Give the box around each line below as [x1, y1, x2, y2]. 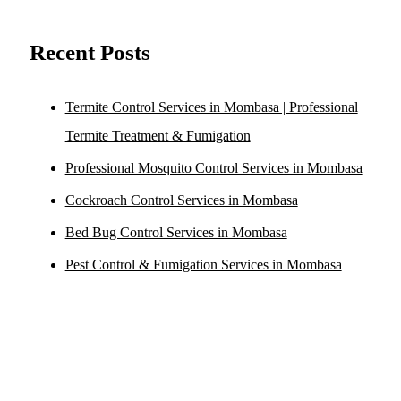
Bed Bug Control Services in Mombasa [64, 224, 287, 240]
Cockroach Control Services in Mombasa [64, 192, 298, 208]
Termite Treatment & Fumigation [64, 127, 251, 143]
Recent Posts [29, 40, 150, 65]
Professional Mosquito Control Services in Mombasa [64, 159, 363, 175]
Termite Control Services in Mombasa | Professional [64, 98, 358, 115]
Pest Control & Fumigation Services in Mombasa [64, 256, 342, 272]
